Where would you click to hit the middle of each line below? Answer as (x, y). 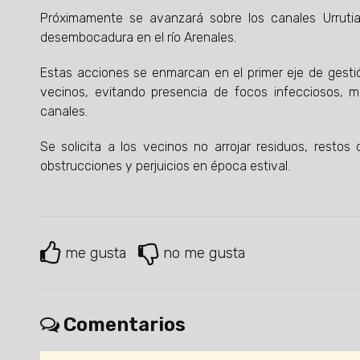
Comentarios (123, 325)
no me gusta (204, 253)
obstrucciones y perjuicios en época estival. (165, 166)
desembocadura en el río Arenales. (138, 38)
